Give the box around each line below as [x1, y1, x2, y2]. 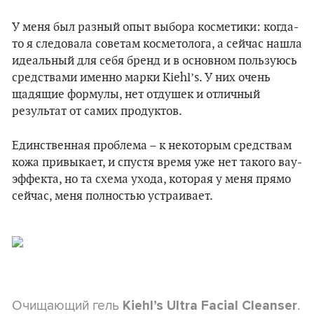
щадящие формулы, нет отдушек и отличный [12, 87, 260, 102]
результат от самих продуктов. [12, 104, 182, 118]
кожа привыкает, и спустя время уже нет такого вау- [12, 155, 302, 170]
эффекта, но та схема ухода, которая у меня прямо [12, 172, 291, 186]
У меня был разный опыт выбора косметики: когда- [12, 20, 299, 34]
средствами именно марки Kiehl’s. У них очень [12, 70, 271, 85]
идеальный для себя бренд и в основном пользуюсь [12, 53, 297, 68]
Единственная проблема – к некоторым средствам [12, 138, 292, 153]
